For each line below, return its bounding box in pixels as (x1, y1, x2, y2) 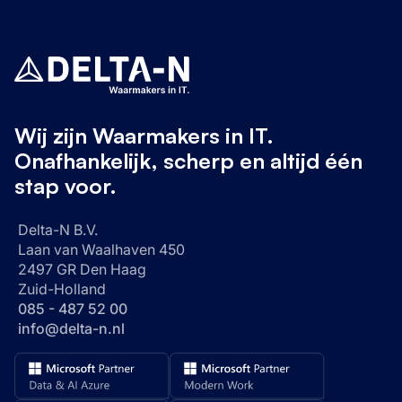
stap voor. (14, 172, 117, 199)
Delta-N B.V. (18, 221, 98, 239)
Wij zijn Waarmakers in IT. (14, 122, 274, 149)
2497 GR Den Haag (18, 260, 146, 278)
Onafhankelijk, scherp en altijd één (14, 147, 363, 174)
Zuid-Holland (18, 280, 106, 298)
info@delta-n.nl (18, 319, 125, 337)
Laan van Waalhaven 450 (18, 240, 185, 258)
